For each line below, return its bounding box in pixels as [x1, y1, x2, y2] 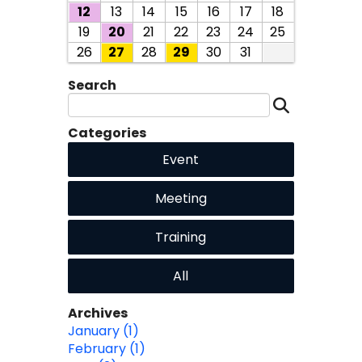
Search [67, 76, 116, 95]
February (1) [67, 339, 145, 359]
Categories [67, 124, 146, 143]
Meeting [154, 189, 207, 208]
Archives [67, 304, 128, 323]
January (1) [67, 322, 139, 341]
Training [155, 228, 207, 247]
